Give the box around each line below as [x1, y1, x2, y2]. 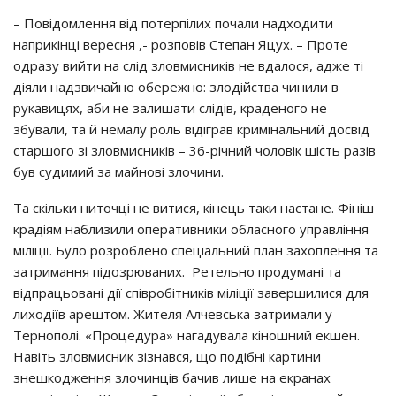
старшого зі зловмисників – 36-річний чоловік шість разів [13, 141, 376, 159]
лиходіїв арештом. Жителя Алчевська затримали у [13, 305, 332, 323]
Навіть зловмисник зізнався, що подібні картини [13, 347, 321, 365]
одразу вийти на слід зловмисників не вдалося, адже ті [13, 57, 363, 74]
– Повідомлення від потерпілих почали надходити [13, 14, 333, 32]
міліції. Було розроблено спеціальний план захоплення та [13, 241, 378, 259]
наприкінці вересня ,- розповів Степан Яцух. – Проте [13, 35, 348, 53]
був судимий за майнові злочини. [13, 163, 224, 180]
